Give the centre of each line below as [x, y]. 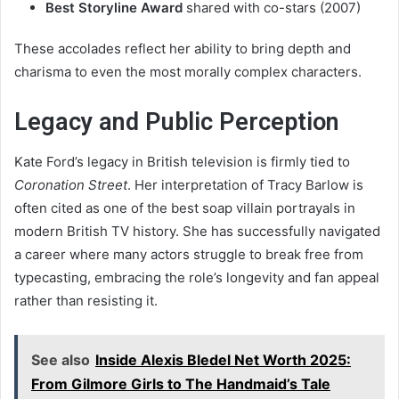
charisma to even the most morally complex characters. [188, 71]
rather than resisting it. [86, 301]
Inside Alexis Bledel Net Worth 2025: [223, 360]
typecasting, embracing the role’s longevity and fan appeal [197, 278]
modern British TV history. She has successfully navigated [197, 232]
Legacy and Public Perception [177, 122]
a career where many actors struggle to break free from [189, 255]
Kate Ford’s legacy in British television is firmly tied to [182, 162]
